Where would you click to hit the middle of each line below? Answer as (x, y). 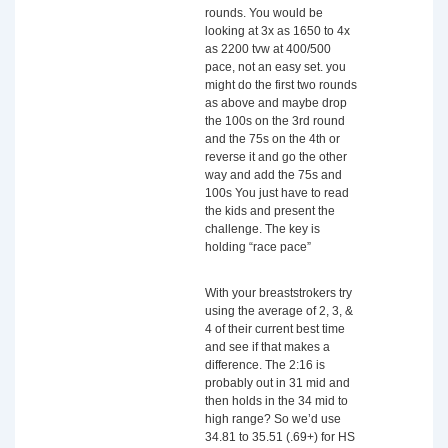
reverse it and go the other (276, 157)
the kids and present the (270, 211)
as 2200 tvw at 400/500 (268, 49)
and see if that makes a (267, 347)
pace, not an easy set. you (275, 67)
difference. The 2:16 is (265, 365)
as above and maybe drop (276, 103)
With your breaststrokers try (278, 293)
